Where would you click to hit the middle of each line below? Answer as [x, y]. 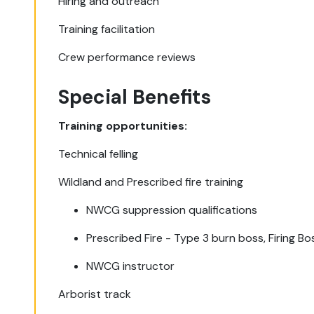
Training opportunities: [123, 126]
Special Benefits [135, 97]
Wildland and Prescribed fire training [151, 182]
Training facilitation [107, 29]
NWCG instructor [131, 266]
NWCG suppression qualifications [172, 210]
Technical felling [98, 154]
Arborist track [95, 294]
